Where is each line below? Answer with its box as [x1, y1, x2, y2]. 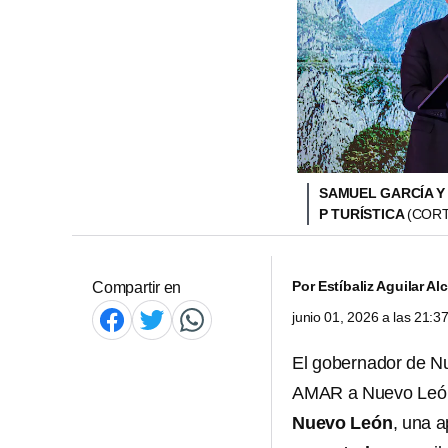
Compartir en [92, 279, 182, 296]
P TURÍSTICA [319, 206, 407, 222]
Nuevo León [292, 413, 393, 433]
